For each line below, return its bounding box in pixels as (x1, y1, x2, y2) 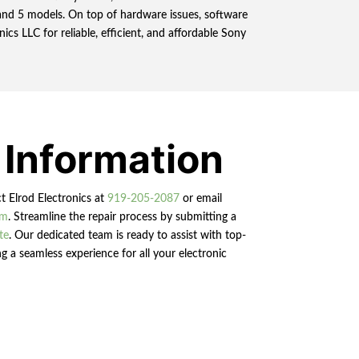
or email (179, 192, 222, 204)
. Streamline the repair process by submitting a (7, 211, 236, 223)
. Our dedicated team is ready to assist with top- (8, 229, 246, 241)
